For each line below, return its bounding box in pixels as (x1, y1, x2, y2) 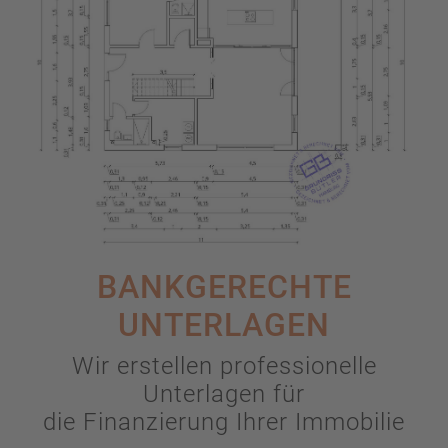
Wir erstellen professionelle (71, 352, 377, 381)
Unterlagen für (143, 380, 305, 409)
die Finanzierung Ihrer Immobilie (43, 408, 405, 437)
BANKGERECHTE (96, 268, 352, 307)
